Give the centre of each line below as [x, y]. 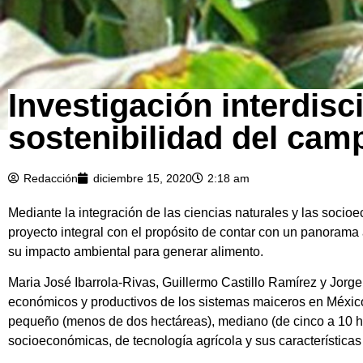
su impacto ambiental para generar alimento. [136, 251]
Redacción [51, 178]
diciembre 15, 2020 [143, 178]
